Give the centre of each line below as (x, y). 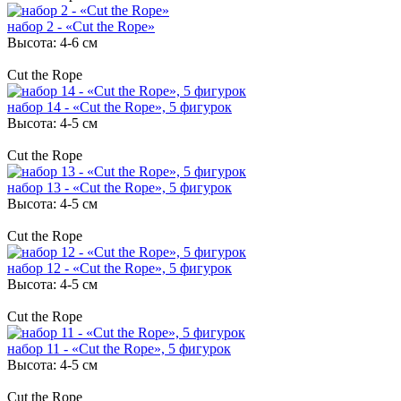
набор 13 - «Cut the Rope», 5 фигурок (119, 187)
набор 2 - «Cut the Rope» (81, 26)
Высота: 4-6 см (52, 42)
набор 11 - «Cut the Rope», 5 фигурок (119, 348)
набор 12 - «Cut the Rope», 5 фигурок (119, 268)
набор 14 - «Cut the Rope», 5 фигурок (119, 107)
